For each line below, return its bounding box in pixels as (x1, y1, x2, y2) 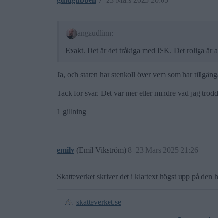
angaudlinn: (77, 28, 113, 37)
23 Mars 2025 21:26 (136, 145, 198, 154)
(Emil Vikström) (76, 145, 128, 154)
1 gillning (57, 107, 86, 116)
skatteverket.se (76, 198, 121, 206)
